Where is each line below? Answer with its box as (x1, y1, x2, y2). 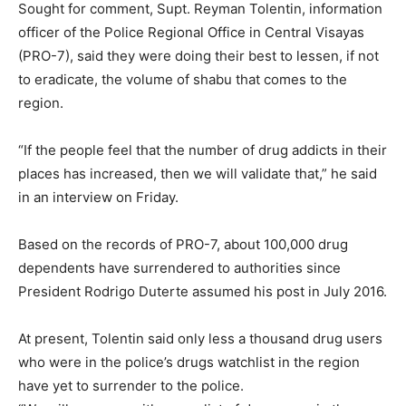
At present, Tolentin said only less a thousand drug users (18, 329, 382, 347)
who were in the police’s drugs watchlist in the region (18, 353, 360, 371)
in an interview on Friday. (18, 188, 179, 206)
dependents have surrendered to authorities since (18, 258, 341, 276)
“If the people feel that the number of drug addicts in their (18, 140, 387, 159)
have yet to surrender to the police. (18, 376, 244, 394)
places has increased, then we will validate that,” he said (18, 164, 377, 182)
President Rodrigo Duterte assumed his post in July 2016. (18, 282, 387, 300)
